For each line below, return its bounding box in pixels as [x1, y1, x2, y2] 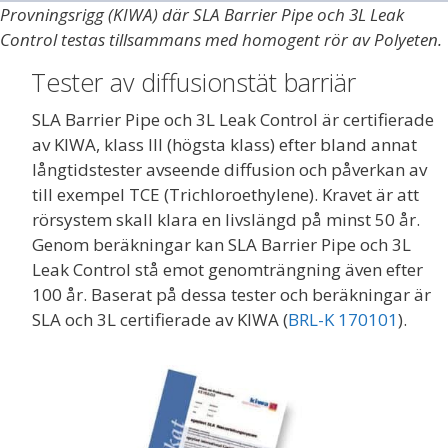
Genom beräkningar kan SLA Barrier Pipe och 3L [32, 233, 411, 257]
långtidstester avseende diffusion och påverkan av [32, 158, 427, 182]
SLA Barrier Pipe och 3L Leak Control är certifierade [32, 108, 434, 132]
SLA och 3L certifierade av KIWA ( [32, 308, 288, 332]
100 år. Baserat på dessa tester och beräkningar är [32, 283, 431, 307]
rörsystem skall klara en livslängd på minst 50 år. [32, 208, 420, 232]
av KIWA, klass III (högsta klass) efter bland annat [32, 133, 417, 157]
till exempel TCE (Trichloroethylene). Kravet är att [32, 183, 419, 207]
